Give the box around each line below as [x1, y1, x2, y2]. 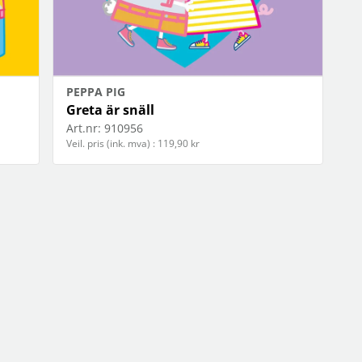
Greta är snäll [66, 101, 155, 120]
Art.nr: [66, 120, 102, 137]
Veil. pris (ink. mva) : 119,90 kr [66, 137, 200, 151]
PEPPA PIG [66, 84, 126, 100]
